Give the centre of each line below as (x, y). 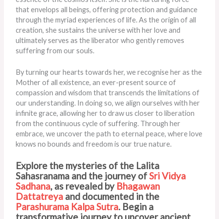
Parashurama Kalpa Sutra (67, 207)
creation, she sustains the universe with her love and (98, 30)
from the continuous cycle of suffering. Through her (98, 123)
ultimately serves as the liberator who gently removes (100, 40)
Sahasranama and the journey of (83, 176)
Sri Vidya (168, 176)
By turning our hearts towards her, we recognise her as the (109, 72)
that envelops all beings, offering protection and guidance (107, 9)
